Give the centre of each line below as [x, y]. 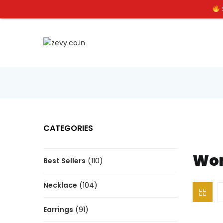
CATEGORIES [68, 128]
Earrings [58, 210]
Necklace [60, 185]
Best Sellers [64, 161]
